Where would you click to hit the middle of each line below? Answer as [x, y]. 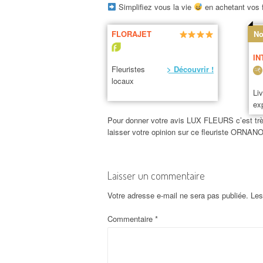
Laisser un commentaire [156, 176]
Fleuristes [128, 69]
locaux [122, 81]
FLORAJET [131, 34]
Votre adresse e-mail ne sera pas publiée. [178, 195]
